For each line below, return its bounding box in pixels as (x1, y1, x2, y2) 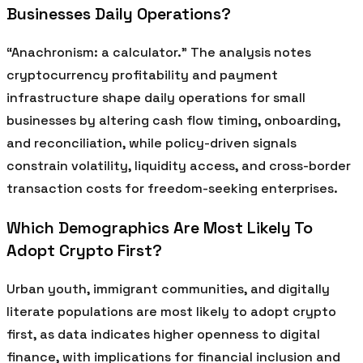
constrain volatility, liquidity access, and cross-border (6, 156, 351, 174)
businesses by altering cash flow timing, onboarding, (6, 111, 340, 129)
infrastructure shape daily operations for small (6, 88, 305, 106)
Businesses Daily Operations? (6, 2, 231, 24)
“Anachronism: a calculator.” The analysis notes (6, 43, 311, 61)
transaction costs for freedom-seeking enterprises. (6, 179, 338, 197)
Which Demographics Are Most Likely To (6, 216, 313, 238)
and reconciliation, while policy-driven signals (6, 134, 297, 152)
